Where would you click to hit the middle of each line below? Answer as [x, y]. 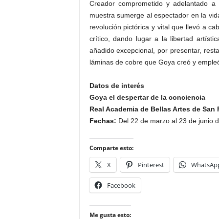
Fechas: [103, 121]
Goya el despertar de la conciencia [147, 97]
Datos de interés [117, 86]
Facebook [121, 185]
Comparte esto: [111, 148]
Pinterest [151, 165]
